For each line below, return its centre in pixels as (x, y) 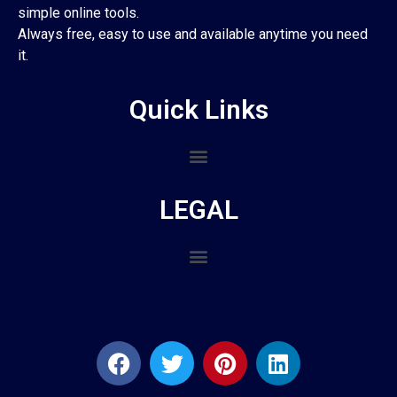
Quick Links (198, 110)
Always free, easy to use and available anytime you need (193, 34)
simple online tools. (78, 12)
